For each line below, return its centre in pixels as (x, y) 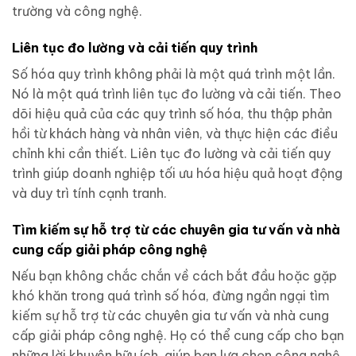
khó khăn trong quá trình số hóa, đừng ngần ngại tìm (171, 295)
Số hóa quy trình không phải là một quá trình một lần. (174, 74)
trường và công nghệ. (77, 11)
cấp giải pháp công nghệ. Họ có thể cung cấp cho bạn (178, 335)
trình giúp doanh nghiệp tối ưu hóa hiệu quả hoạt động (177, 173)
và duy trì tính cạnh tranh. (89, 193)
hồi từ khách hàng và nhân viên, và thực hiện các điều (175, 133)
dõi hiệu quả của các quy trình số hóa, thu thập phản (172, 113)
